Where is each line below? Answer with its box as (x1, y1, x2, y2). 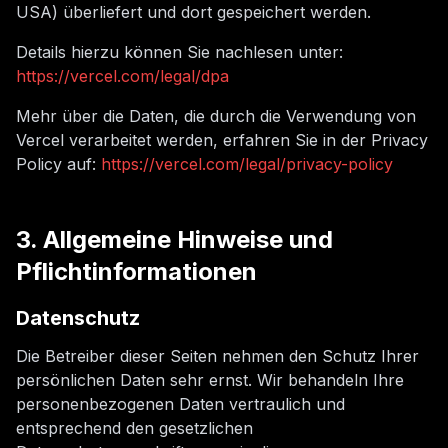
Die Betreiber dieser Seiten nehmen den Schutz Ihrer (16, 346, 419, 366)
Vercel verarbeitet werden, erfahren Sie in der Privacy (16, 130, 428, 150)
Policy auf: (16, 154, 96, 174)
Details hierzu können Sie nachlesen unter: (16, 42, 343, 62)
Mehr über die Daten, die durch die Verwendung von (16, 106, 416, 126)
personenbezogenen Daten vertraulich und (16, 394, 345, 414)
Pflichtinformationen (16, 257, 257, 286)
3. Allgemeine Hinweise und (16, 225, 333, 254)
